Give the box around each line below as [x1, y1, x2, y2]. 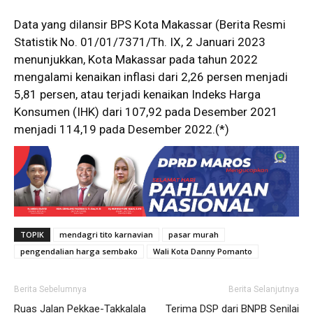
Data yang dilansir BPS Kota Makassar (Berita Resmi [14, 17, 286, 31]
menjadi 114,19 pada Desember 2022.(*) [14, 122, 229, 136]
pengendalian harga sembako [20, 246, 138, 257]
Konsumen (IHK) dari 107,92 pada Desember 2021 [14, 104, 278, 119]
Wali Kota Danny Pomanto [153, 246, 252, 257]
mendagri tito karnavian [59, 229, 153, 240]
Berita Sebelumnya [14, 284, 87, 295]
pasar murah [168, 229, 219, 240]
